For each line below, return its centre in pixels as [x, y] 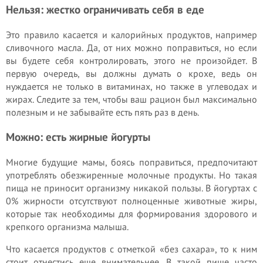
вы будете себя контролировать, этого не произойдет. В [131, 60]
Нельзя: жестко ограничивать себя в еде [105, 9]
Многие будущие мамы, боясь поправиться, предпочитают [131, 162]
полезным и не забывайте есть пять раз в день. [102, 112]
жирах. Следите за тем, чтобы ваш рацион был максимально [131, 99]
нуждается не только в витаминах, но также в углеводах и [131, 86]
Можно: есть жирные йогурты [78, 137]
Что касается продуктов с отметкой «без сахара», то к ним [131, 249]
